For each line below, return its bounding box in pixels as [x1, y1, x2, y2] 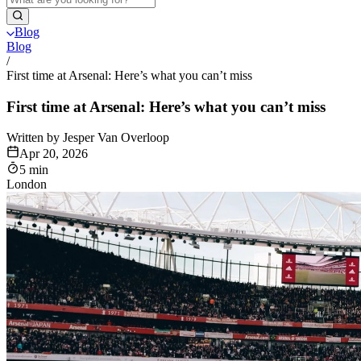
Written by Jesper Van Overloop [6, 131, 169, 145]
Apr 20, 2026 [19, 147, 88, 161]
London [6, 177, 47, 192]
